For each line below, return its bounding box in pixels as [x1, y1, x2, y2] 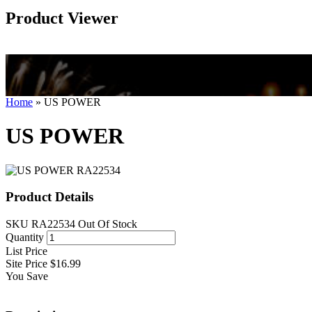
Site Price [6, 258, 47, 270]
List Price [6, 245, 47, 258]
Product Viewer [6, 8, 118, 27]
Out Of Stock [78, 218, 137, 231]
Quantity [6, 231, 44, 244]
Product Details [6, 189, 93, 205]
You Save [6, 270, 48, 283]
